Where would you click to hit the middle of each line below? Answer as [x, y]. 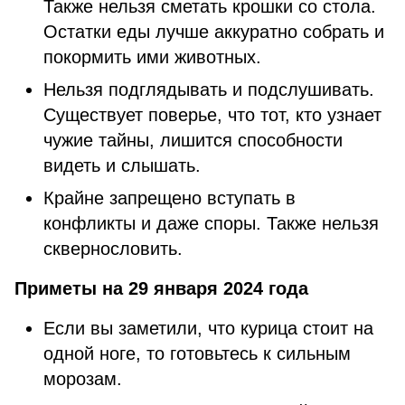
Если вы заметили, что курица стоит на [208, 328]
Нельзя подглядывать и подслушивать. [209, 89]
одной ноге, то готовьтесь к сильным [197, 353]
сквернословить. [113, 249]
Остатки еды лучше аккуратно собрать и [214, 32]
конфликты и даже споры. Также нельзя [211, 223]
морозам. [83, 379]
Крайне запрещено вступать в [170, 198]
